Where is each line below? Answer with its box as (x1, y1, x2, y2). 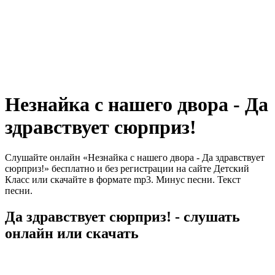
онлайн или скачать (5, 225, 139, 241)
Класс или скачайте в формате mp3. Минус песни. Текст (5, 174, 241, 185)
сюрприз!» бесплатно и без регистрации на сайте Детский (5, 163, 249, 174)
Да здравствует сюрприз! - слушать (5, 208, 240, 225)
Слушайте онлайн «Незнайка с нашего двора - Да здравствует (5, 152, 265, 163)
